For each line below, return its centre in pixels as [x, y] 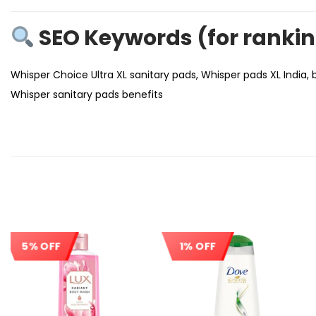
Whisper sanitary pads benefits [87, 95]
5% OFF [41, 246]
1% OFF [198, 246]
